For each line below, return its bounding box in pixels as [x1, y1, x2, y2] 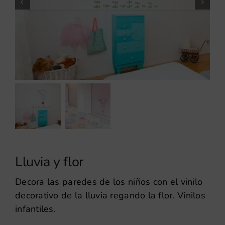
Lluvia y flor [15, 153, 84, 172]
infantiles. [15, 203, 56, 215]
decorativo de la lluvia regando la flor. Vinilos [15, 189, 205, 202]
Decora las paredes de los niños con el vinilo [15, 176, 203, 188]
